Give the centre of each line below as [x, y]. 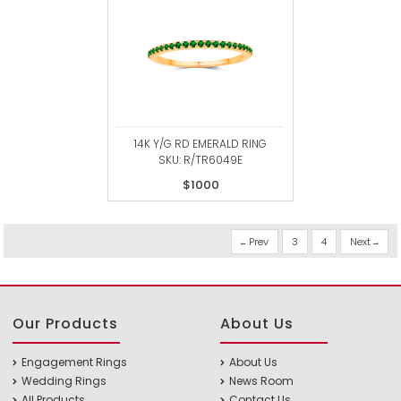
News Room [261, 381]
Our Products [66, 324]
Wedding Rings [64, 381]
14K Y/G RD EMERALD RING [200, 144]
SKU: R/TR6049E [200, 160]
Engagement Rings [75, 362]
